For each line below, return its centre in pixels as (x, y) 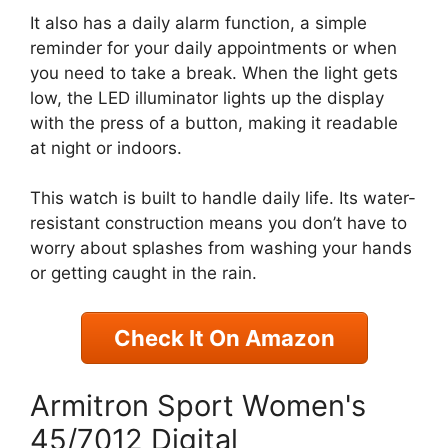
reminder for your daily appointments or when (213, 47)
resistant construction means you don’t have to (218, 223)
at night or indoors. (106, 147)
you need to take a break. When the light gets (214, 72)
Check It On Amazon (224, 337)
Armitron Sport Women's (198, 406)
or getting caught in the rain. (143, 273)
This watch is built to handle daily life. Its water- (223, 198)
